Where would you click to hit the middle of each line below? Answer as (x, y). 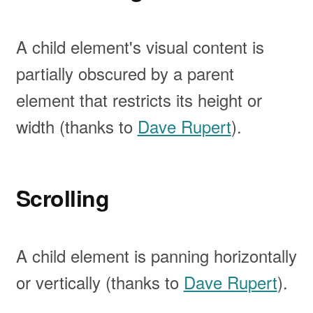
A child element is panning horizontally (156, 255)
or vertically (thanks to (100, 282)
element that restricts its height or (139, 99)
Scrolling (63, 197)
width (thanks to (77, 126)
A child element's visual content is (140, 46)
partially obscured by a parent (125, 73)
